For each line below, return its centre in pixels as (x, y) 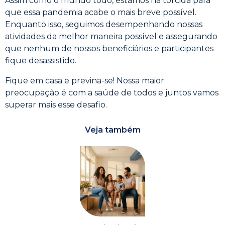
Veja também (113, 130)
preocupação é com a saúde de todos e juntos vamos (112, 93)
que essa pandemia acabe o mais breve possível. (101, 12)
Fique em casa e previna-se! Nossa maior (85, 81)
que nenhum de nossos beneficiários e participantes (109, 48)
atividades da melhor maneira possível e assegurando (111, 36)
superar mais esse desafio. (56, 105)
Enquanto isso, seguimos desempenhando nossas (104, 24)
